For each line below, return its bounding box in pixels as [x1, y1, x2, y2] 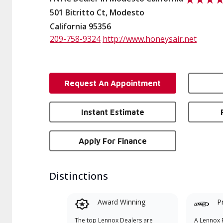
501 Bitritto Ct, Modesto [50, 7, 144, 18]
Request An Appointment [64, 79, 161, 88]
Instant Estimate [81, 108, 144, 116]
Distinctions [49, 169, 108, 183]
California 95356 [50, 21, 111, 32]
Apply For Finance [78, 136, 147, 145]
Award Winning [97, 197, 145, 207]
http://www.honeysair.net [103, 33, 197, 44]
